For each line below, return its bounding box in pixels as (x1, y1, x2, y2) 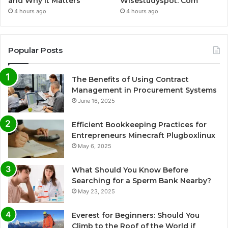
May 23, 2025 (78, 187, 115, 195)
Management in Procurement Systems (72, 85, 217, 95)
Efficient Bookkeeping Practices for (72, 120, 207, 129)
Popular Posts (8, 45, 63, 55)
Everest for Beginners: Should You (72, 210, 199, 220)
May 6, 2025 (78, 142, 111, 150)
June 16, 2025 (78, 97, 115, 104)
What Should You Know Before (72, 165, 188, 175)
